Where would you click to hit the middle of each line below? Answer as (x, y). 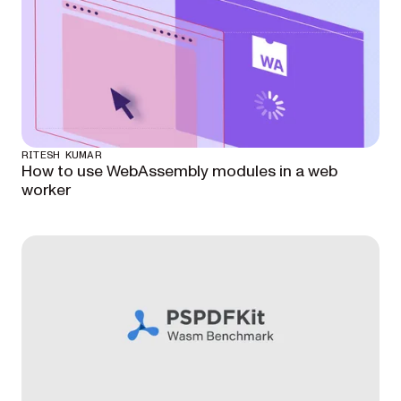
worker (46, 190)
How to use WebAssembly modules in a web (179, 171)
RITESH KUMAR (62, 155)
